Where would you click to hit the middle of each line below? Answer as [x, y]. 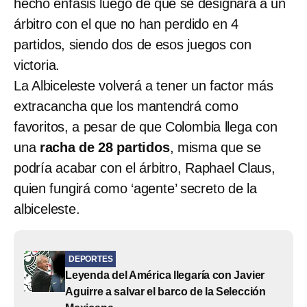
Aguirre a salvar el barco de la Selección [165, 291]
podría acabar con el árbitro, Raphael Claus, [145, 168]
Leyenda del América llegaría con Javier [165, 275]
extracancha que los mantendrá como [126, 106]
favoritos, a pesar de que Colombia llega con [146, 126]
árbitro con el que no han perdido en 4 [126, 24]
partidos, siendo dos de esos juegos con [133, 44]
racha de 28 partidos [105, 147]
